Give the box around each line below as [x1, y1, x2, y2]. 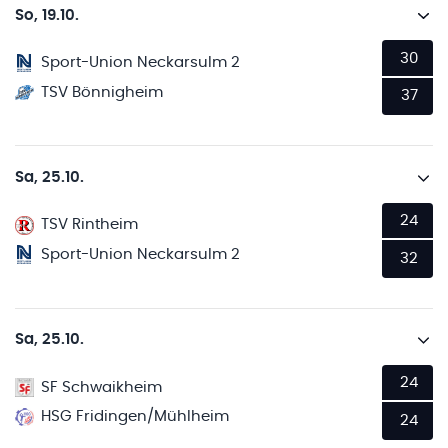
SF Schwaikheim [41, 379, 163, 395]
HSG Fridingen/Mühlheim [41, 409, 230, 424]
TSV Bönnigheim [41, 84, 164, 100]
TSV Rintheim [41, 217, 139, 233]
